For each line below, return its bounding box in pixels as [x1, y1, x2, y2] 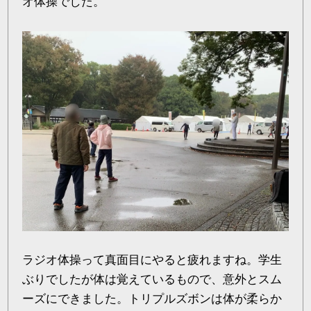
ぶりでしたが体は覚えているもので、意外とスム [22, 273, 283, 287]
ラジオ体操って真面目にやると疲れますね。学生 [22, 253, 283, 267]
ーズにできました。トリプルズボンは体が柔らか [22, 292, 283, 306]
